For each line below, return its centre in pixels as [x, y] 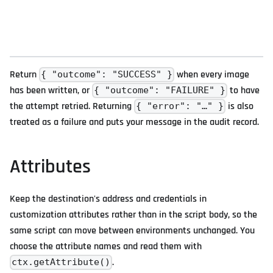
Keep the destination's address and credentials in [108, 199]
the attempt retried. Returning [72, 106]
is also [240, 106]
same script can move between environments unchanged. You [132, 230]
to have [244, 90]
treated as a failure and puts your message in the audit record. [134, 122]
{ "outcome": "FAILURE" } [160, 90]
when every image [212, 74]
